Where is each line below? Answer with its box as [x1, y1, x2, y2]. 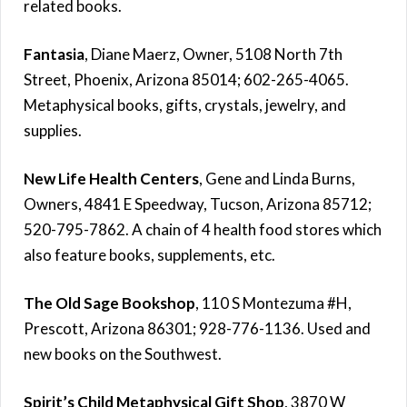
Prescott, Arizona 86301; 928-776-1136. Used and [24, 318, 371, 338]
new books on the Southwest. [24, 343, 222, 363]
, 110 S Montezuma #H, [195, 293, 352, 313]
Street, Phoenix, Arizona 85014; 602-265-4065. [24, 69, 349, 89]
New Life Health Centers [24, 168, 199, 188]
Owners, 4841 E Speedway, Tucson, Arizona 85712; [24, 194, 372, 213]
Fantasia [24, 44, 84, 64]
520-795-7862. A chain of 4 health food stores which [24, 219, 382, 239]
